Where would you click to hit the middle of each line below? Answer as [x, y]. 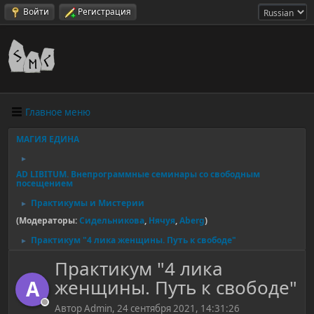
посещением [45, 183]
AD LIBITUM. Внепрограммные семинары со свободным [138, 174]
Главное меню [58, 112]
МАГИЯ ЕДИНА [48, 139]
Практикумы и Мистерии [88, 203]
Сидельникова [112, 220]
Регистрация [104, 12]
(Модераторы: [48, 220]
